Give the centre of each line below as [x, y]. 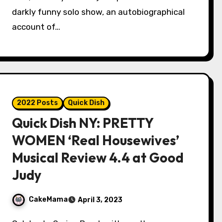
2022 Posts [38, 103]
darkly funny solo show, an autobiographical [99, 12]
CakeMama [49, 200]
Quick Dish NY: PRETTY [83, 123]
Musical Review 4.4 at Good [98, 158]
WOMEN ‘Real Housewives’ [96, 140]
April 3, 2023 [100, 200]
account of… [36, 27]
